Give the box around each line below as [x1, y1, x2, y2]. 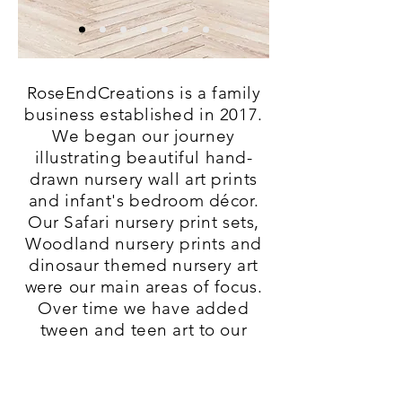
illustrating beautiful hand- [34, 147, 253, 169]
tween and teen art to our [39, 319, 248, 341]
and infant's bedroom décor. [28, 190, 259, 212]
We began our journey [52, 126, 235, 147]
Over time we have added [38, 298, 249, 319]
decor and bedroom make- [35, 363, 252, 384]
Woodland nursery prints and [25, 233, 262, 255]
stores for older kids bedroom [23, 341, 264, 363]
